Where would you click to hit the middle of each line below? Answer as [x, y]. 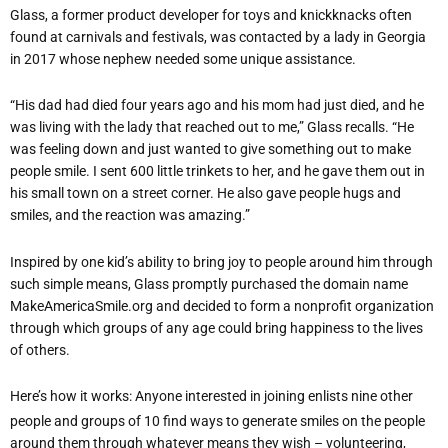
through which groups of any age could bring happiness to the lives [216, 327]
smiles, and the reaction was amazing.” [130, 215]
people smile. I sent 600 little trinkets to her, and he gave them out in [217, 171]
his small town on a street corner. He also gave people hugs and [205, 193]
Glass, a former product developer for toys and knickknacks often [211, 14]
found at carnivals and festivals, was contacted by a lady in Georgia [218, 36]
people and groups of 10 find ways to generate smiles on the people [217, 421]
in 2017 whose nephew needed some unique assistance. [183, 58]
